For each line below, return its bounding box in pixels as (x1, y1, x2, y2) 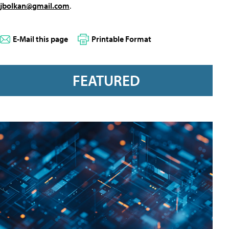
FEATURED (73, 71, 140, 89)
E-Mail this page (13, 33, 68, 44)
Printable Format (91, 33, 151, 44)
